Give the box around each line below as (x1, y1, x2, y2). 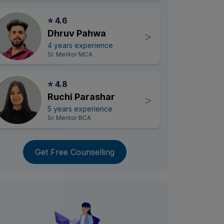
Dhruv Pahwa (47, 27, 106, 38)
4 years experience (47, 40, 113, 49)
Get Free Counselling (34, 146, 114, 157)
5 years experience (47, 104, 112, 113)
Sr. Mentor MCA (47, 50, 92, 58)
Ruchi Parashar (47, 91, 115, 102)
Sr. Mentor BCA (47, 114, 91, 121)
